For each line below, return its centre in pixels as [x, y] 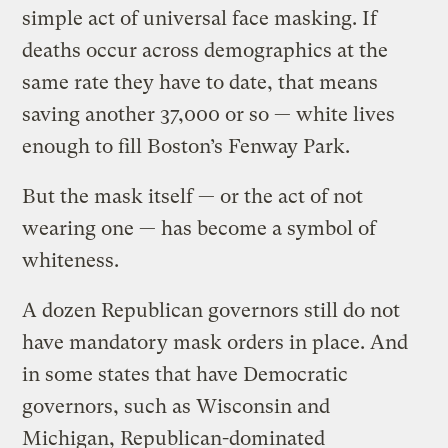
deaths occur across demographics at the [205, 51]
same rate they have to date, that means [200, 83]
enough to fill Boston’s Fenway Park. [186, 147]
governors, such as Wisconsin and [176, 407]
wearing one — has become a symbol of [199, 229]
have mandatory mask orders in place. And [215, 343]
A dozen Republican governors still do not [211, 311]
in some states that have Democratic [185, 375]
